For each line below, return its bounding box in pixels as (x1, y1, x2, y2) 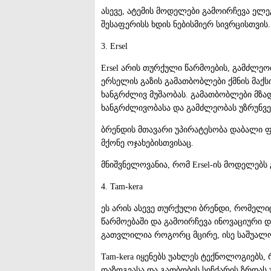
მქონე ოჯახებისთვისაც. (101, 138, 194, 148)
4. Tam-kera (101, 181, 143, 191)
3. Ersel (101, 41, 128, 51)
